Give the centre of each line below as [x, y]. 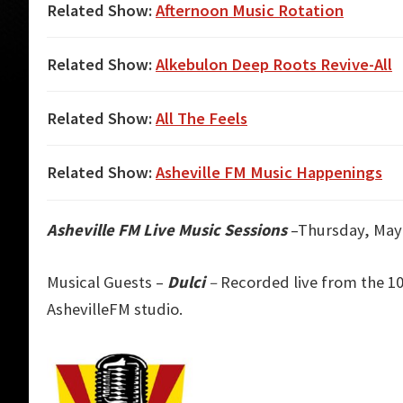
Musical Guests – [105, 282]
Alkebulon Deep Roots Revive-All [274, 64]
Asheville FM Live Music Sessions [167, 230]
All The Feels [201, 118]
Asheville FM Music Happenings [269, 173]
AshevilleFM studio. [115, 309]
